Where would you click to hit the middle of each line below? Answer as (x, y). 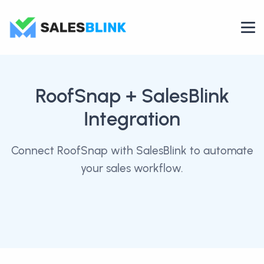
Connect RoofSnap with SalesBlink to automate (132, 151)
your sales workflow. (132, 168)
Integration (132, 119)
